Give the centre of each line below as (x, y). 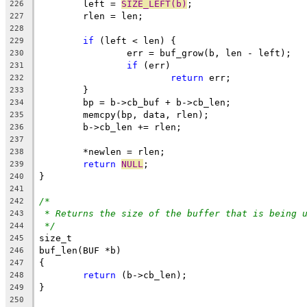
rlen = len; (113, 16)
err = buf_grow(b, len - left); (209, 53)
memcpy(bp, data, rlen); (146, 114)
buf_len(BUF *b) (80, 250)
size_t (56, 238)
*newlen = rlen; (124, 151)
